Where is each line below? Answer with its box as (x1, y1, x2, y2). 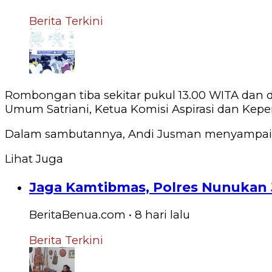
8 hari (135, 208, 167, 222)
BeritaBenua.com (29, 208, 126, 222)
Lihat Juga (5, 152, 63, 166)
